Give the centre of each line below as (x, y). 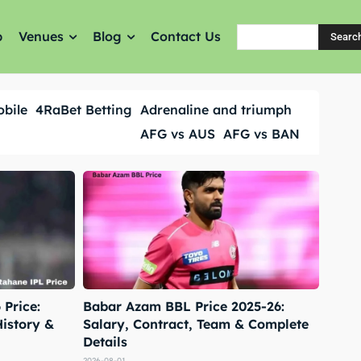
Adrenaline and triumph (216, 110)
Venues (41, 37)
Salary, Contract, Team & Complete (196, 324)
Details (105, 341)
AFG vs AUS (177, 134)
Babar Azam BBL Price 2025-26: (184, 306)
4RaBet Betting (83, 110)
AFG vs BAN (261, 134)
